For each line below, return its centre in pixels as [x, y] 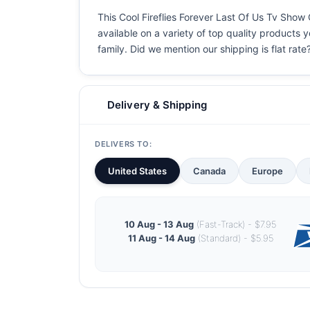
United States [137, 171]
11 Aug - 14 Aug [161, 238]
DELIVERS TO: [124, 144]
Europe [267, 171]
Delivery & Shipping [157, 105]
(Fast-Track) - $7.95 [235, 224]
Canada [209, 171]
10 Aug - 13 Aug [159, 224]
